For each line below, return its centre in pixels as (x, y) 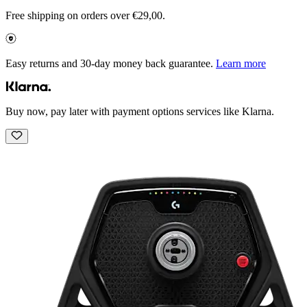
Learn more (241, 63)
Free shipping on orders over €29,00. (85, 15)
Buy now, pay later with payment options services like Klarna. (140, 111)
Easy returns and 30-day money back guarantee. (111, 63)
